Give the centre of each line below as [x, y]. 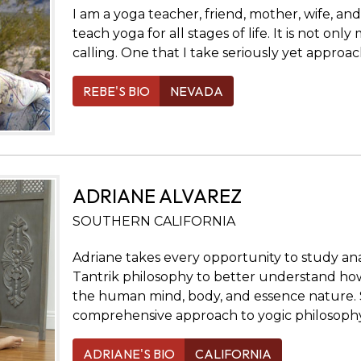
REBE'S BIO [116, 91]
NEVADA [196, 91]
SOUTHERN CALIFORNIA [154, 221]
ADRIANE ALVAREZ [157, 195]
